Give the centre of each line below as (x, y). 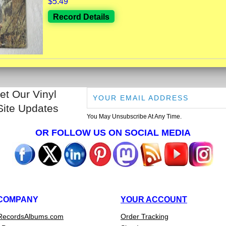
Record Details (81, 17)
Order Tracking (145, 216)
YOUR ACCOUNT (154, 199)
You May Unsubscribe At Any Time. (134, 116)
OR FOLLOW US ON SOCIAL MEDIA (113, 132)
